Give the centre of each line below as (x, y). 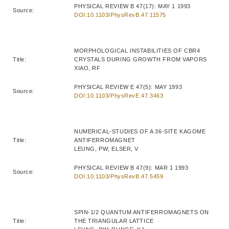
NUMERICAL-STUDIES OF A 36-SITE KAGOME (140, 131)
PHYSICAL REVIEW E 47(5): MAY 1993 (129, 87)
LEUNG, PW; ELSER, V (107, 148)
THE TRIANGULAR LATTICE (115, 221)
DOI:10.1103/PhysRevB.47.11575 (120, 15)
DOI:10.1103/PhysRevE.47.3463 (119, 95)
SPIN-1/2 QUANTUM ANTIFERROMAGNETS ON (142, 212)
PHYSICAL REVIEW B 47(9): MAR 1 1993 (132, 167)
